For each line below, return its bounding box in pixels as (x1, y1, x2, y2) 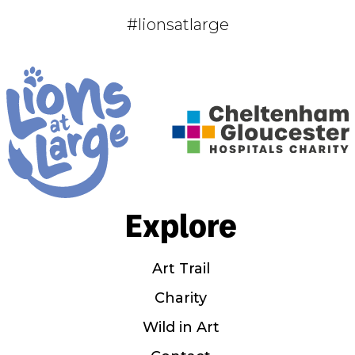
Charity (155, 288, 207, 307)
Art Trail (151, 259, 210, 277)
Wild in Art (142, 318, 219, 336)
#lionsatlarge (126, 14, 229, 34)
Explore (124, 204, 237, 243)
